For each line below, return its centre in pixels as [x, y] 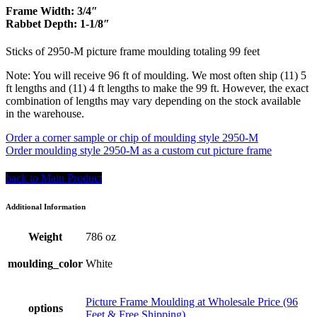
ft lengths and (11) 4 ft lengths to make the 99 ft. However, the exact [157, 88]
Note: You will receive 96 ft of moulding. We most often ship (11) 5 [156, 75]
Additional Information [46, 207]
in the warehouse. [45, 113]
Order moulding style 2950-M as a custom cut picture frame [139, 150]
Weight [45, 237]
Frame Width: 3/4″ [52, 11]
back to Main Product [54, 178]
